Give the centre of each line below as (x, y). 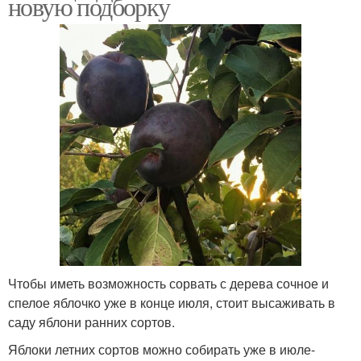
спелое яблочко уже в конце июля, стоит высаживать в (172, 302)
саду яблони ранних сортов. (91, 322)
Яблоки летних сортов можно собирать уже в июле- (162, 349)
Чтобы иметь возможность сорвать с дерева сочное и (168, 283)
